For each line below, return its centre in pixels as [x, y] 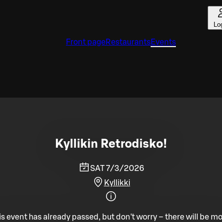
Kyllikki [117, 183]
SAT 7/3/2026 [117, 168]
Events [163, 42]
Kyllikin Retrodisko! [111, 144]
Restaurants [128, 42]
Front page [86, 42]
